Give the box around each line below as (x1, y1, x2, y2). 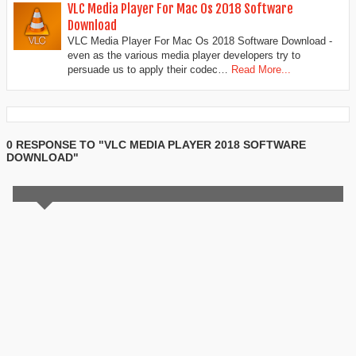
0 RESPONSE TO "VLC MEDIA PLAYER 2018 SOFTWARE (6, 138, 306, 152)
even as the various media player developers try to (68, 48, 300, 61)
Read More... (231, 63, 291, 75)
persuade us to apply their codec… (68, 63, 228, 75)
